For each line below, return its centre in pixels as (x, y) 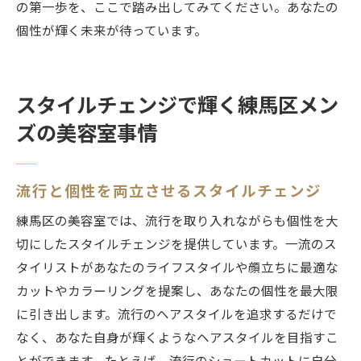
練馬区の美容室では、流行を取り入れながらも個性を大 (177, 221)
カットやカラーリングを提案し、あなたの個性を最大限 (177, 291)
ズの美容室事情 (87, 134)
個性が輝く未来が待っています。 (112, 31)
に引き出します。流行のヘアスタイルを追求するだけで (176, 315)
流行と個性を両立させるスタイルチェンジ (169, 191)
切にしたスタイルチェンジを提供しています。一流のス (176, 245)
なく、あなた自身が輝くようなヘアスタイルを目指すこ (177, 338)
